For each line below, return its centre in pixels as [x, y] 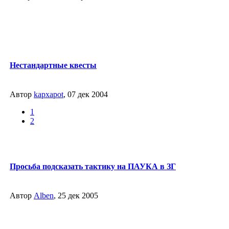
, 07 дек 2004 [86, 94]
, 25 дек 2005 [76, 196]
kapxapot [49, 94]
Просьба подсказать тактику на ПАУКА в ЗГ [93, 166]
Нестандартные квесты [53, 65]
